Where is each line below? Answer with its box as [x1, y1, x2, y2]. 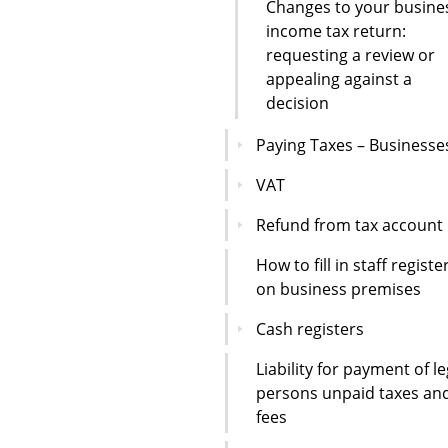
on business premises [256, 277, 421, 300]
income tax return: [266, 19, 406, 42]
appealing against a [266, 67, 412, 90]
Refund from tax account [256, 213, 443, 236]
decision [266, 91, 329, 114]
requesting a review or [266, 43, 435, 66]
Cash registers [256, 317, 364, 340]
